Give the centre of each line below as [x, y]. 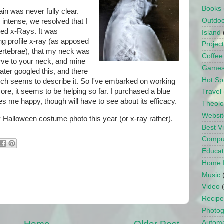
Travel [212, 92]
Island [211, 32]
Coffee [212, 56]
